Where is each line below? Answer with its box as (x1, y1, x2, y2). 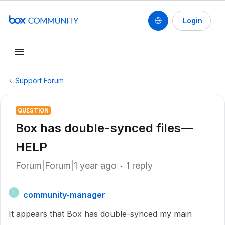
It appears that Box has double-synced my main (9, 209, 192, 219)
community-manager (23, 190, 105, 200)
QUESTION (18, 107, 49, 114)
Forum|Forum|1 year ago (16, 160, 117, 171)
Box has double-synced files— (16, 121, 193, 135)
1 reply (126, 160, 153, 171)
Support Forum (15, 76, 64, 85)
